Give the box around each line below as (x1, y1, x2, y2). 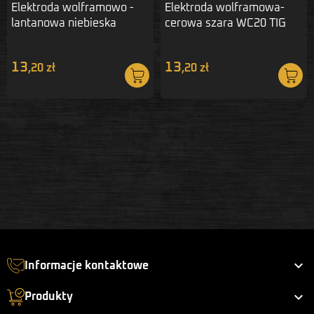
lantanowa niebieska (11, 17, 116, 29)
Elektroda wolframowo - (11, 1, 134, 13)
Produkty (25, 291, 73, 302)
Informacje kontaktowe (25, 259, 149, 271)
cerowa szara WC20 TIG (165, 17, 286, 29)
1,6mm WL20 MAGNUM (11, 32, 132, 44)
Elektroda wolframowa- (165, 1, 285, 13)
